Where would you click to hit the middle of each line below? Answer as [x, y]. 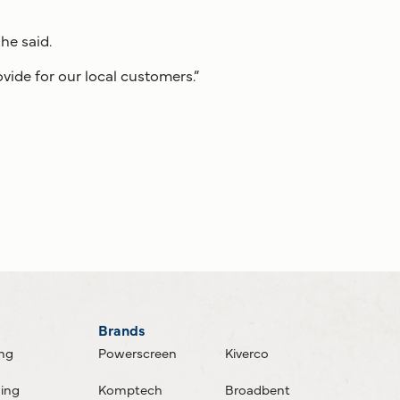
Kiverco [247, 352]
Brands [121, 329]
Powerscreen [137, 352]
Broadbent [258, 388]
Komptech [130, 388]
